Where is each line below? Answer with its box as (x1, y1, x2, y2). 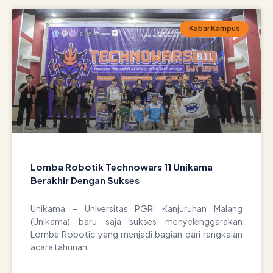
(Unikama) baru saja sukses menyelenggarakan (30, 216, 243, 227)
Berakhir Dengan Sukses (30, 174, 140, 186)
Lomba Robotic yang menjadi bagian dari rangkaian (30, 229, 243, 239)
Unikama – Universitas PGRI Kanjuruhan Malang (30, 203, 243, 214)
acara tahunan (30, 241, 87, 252)
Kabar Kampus (188, 24, 240, 34)
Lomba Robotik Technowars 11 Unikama (30, 161, 213, 172)
